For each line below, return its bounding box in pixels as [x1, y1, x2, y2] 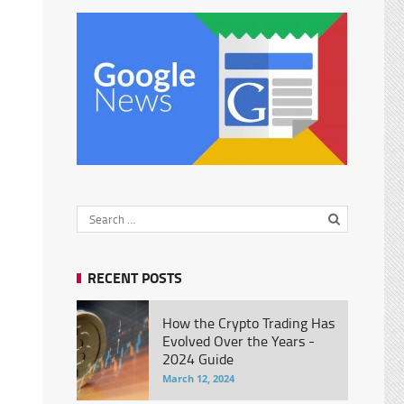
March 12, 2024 [161, 372, 234, 385]
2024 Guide [161, 349, 234, 369]
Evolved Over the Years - [161, 331, 315, 351]
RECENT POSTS [87, 267, 182, 288]
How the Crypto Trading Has [161, 313, 335, 333]
